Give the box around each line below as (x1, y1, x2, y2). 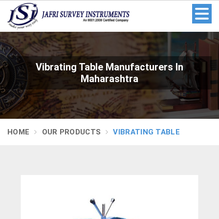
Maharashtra (81, 72, 138, 85)
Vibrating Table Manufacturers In (36, 61, 183, 73)
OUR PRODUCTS (42, 127, 101, 136)
